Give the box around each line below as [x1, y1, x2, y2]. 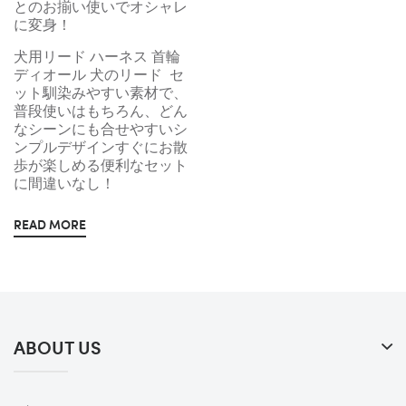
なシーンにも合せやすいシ [14, 121, 188, 138]
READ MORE [14, 215, 86, 235]
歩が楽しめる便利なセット [14, 158, 188, 174]
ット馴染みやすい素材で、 [14, 85, 188, 101]
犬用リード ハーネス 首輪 [14, 49, 180, 65]
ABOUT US [14, 333, 101, 361]
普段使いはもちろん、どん [14, 103, 188, 120]
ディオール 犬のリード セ [14, 67, 184, 83]
